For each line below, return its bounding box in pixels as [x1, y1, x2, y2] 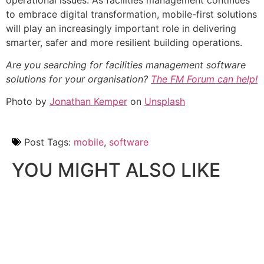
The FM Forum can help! [151, 73, 258, 85]
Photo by [6, 95, 49, 108]
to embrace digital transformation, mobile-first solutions [6, 8, 257, 20]
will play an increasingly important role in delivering [6, 22, 236, 34]
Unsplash [144, 95, 185, 108]
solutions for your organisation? [6, 73, 151, 85]
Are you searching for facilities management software [6, 59, 246, 71]
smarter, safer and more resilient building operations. [6, 36, 242, 48]
